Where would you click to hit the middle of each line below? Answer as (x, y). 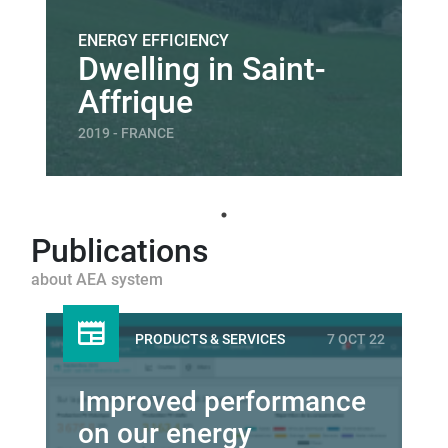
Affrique (135, 102)
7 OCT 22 (356, 339)
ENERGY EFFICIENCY (153, 40)
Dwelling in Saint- (202, 69)
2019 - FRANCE (126, 133)
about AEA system (97, 279)
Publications (120, 251)
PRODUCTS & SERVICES (210, 339)
